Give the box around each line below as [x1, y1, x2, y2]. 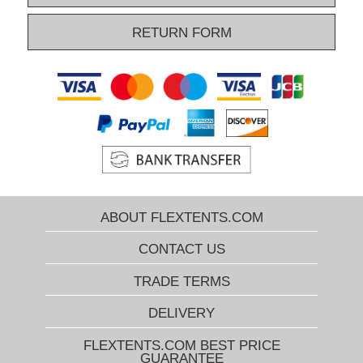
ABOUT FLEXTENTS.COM [100, 210, 263, 226]
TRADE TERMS [133, 273, 230, 289]
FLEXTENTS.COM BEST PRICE [83, 337, 280, 353]
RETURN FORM [131, 25, 232, 41]
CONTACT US [138, 241, 225, 258]
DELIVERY [148, 305, 215, 322]
